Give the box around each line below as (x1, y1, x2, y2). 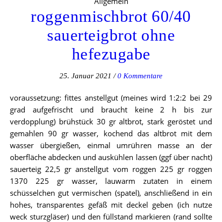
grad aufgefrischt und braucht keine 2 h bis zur (10, 104, 212, 114)
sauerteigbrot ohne (47, 26, 175, 44)
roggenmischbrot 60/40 (31, 7, 191, 25)
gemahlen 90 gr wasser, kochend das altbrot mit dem (10, 128, 212, 138)
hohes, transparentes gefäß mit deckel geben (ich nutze (10, 199, 212, 210)
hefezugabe (71, 45, 151, 63)
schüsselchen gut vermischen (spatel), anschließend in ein (10, 187, 212, 198)
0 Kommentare (117, 71, 163, 80)
